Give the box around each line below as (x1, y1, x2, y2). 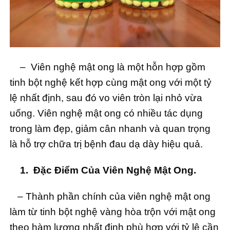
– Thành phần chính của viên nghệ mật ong (10, 190, 210, 202)
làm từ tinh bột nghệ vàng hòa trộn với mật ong (10, 206, 216, 217)
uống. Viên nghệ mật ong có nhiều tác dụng (10, 108, 203, 119)
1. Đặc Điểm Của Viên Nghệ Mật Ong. (20, 164, 196, 176)
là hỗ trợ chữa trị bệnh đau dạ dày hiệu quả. (10, 139, 203, 150)
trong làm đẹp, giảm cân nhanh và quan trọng (10, 123, 210, 135)
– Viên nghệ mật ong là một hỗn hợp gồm (10, 62, 205, 73)
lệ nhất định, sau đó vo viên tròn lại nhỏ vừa (10, 92, 202, 104)
